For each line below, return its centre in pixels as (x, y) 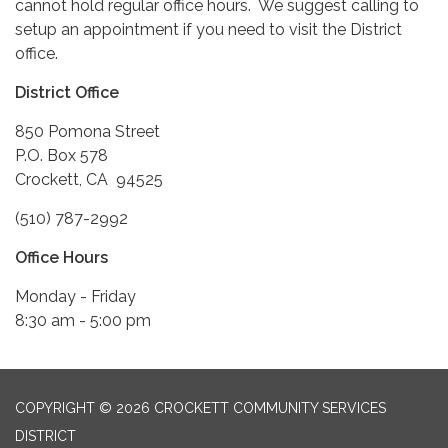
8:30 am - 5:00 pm (83, 321)
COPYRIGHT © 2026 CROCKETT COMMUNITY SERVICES (200, 408)
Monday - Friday (75, 297)
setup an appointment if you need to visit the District (208, 30)
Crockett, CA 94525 (89, 180)
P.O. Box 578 (61, 156)
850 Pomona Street (87, 132)
